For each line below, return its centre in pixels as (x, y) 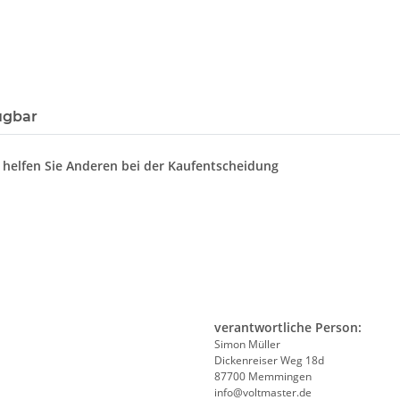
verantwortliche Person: (288, 328)
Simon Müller (247, 345)
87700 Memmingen (263, 377)
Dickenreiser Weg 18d (269, 361)
